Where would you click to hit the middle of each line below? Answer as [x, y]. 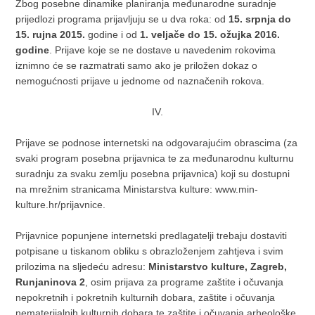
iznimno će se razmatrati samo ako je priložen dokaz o [137, 65]
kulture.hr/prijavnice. [61, 205]
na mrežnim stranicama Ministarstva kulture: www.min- [137, 189]
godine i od [113, 34]
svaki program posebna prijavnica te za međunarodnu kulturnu [155, 158]
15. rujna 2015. [51, 34]
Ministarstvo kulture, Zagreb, [218, 266]
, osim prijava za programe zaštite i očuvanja [185, 282]
